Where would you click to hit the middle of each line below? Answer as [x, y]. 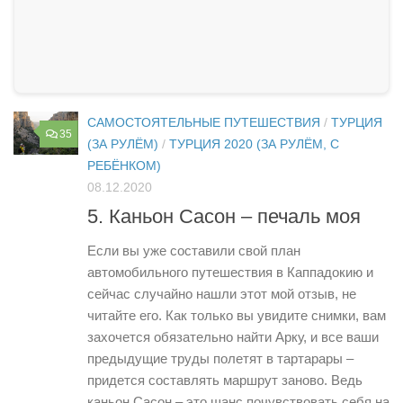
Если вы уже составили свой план [194, 251]
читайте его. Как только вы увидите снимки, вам [237, 316]
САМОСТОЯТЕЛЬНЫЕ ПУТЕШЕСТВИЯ [204, 123]
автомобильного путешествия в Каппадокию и [230, 273]
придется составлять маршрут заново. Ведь [225, 381]
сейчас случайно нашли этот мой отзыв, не [222, 294]
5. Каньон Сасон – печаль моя [224, 217]
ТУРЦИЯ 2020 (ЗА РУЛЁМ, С [254, 144]
